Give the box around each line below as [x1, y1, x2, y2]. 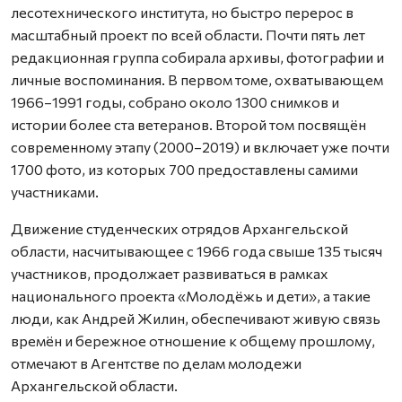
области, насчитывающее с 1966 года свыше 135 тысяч [11, 241, 382, 259]
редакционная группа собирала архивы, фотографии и [11, 48, 384, 66]
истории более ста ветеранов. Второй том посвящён [11, 115, 366, 133]
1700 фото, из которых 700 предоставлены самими [11, 160, 358, 178]
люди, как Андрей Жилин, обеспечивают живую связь [11, 309, 380, 327]
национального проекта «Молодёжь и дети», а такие [11, 286, 371, 304]
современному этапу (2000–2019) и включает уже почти [11, 137, 389, 155]
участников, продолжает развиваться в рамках [11, 264, 328, 282]
